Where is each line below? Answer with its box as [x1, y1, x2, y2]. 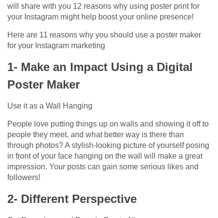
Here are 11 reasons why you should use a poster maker [7, 31, 201, 39]
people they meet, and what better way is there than [7, 130, 184, 139]
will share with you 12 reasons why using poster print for [7, 2, 200, 11]
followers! [7, 173, 40, 182]
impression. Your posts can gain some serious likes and [7, 163, 199, 171]
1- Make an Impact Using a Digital [7, 60, 193, 74]
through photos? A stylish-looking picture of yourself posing [7, 141, 209, 150]
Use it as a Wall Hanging [7, 102, 92, 110]
